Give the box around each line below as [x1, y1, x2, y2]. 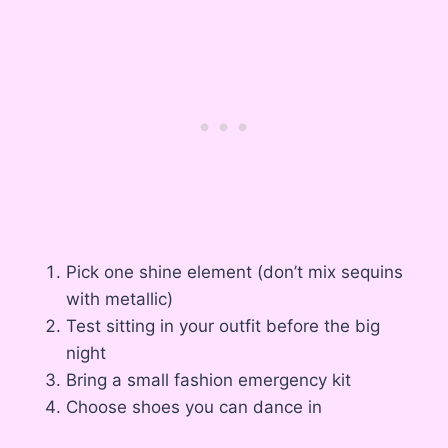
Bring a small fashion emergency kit [66, 369, 351, 390]
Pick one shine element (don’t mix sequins [66, 261, 403, 282]
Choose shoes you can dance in [66, 396, 322, 417]
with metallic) [66, 288, 173, 309]
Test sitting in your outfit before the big [66, 315, 380, 336]
